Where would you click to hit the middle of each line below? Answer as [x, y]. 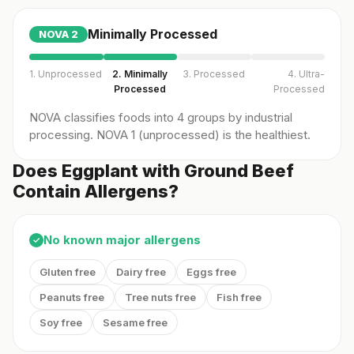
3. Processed [214, 74]
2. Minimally [140, 74]
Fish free [239, 297]
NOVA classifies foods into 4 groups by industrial [161, 117]
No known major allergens [122, 240]
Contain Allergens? [96, 191]
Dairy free [141, 272]
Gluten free [68, 272]
